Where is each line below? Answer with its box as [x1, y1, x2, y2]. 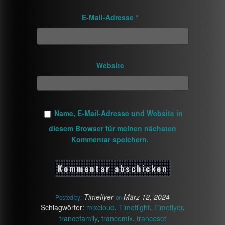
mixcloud [86, 202, 115, 212]
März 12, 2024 [124, 191, 170, 202]
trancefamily [59, 213, 97, 223]
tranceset [136, 213, 166, 223]
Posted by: [55, 193, 82, 201]
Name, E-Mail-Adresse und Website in [54, 107, 183, 118]
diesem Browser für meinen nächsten [49, 123, 176, 133]
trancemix [101, 213, 133, 223]
